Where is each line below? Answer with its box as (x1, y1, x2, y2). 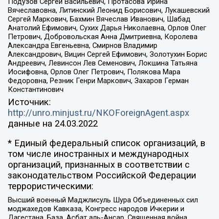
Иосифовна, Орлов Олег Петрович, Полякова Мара (7, 67, 180, 77)
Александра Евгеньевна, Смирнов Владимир (7, 41, 157, 50)
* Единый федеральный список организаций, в (7, 138, 205, 149)
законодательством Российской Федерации (7, 170, 196, 181)
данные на (7, 118, 55, 129)
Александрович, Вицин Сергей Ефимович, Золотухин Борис (7, 50, 207, 59)
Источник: (7, 96, 51, 108)
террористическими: (7, 181, 93, 192)
